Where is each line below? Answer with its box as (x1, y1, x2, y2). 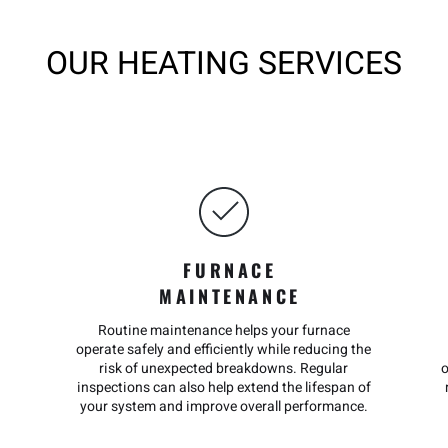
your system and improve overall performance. (79, 396, 368, 417)
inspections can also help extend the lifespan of (76, 377, 371, 398)
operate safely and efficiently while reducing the (76, 339, 372, 360)
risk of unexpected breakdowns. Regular (99, 358, 349, 379)
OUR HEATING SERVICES (46, 40, 402, 87)
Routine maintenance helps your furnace (97, 320, 350, 341)
